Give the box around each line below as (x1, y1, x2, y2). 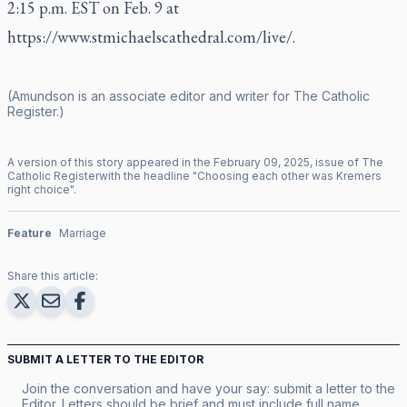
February (213, 154, 261, 169)
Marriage (59, 225, 106, 240)
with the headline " (99, 168, 197, 183)
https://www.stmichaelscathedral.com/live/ (7, 25, 293, 47)
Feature (7, 225, 52, 240)
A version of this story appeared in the (7, 154, 213, 169)
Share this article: (7, 268, 98, 283)
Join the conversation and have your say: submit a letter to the (22, 380, 395, 396)
